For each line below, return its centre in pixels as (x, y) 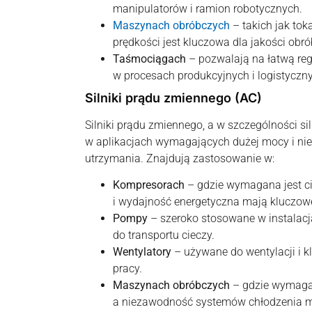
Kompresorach (149, 185)
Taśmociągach (149, 59)
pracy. (127, 269)
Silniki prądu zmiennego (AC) (173, 98)
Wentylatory (142, 252)
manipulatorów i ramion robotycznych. (208, 9)
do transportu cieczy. (164, 235)
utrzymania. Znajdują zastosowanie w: (180, 159)
